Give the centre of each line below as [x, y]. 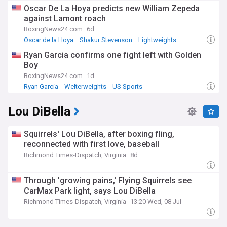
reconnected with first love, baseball [91, 144]
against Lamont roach [65, 18]
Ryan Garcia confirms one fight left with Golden [112, 55]
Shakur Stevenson [106, 40]
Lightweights [157, 40]
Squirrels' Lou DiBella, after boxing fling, [99, 134]
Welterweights [85, 86]
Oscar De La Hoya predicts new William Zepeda [112, 8]
